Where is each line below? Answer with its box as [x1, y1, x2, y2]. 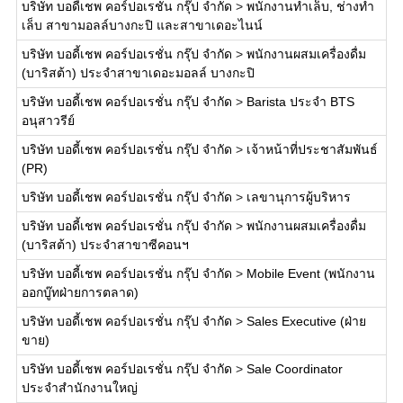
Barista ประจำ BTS [246, 94, 354, 109]
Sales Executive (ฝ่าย [246, 314, 366, 328]
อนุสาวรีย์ [21, 113, 75, 128]
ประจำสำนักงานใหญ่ [21, 381, 138, 395]
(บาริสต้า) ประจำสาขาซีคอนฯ [21, 237, 189, 252]
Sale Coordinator [246, 362, 343, 376]
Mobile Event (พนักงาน [246, 266, 375, 281]
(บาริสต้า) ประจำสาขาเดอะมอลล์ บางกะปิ [21, 66, 255, 80]
